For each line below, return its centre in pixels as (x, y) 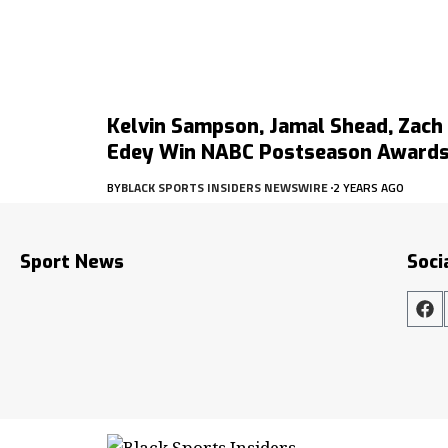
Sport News (72, 262)
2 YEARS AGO (368, 187)
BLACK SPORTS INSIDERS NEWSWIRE (224, 187)
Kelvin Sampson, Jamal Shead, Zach (275, 126)
